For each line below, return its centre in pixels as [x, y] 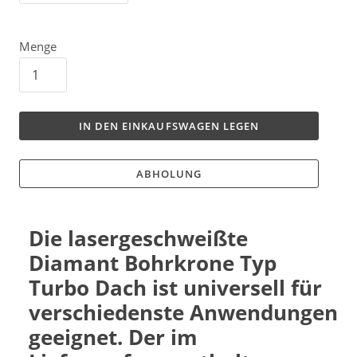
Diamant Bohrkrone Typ [153, 263]
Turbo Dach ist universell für [175, 288]
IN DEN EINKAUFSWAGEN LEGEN [169, 126]
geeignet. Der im [113, 337]
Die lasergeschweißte [138, 239]
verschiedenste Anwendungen [183, 313]
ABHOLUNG [169, 174]
